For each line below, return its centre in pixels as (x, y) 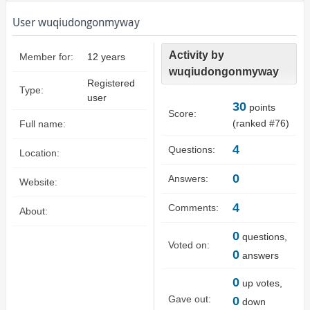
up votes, (261, 283)
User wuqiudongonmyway (76, 22)
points (261, 108)
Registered (111, 83)
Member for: (46, 57)
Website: (38, 182)
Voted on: (189, 245)
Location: (39, 153)
